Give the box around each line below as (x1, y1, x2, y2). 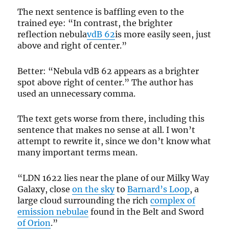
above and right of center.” (17, 40, 129, 51)
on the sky (72, 184, 115, 194)
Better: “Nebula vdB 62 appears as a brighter (17, 65, 199, 76)
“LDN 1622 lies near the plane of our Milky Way (17, 172, 210, 183)
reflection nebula (17, 29, 87, 39)
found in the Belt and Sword (88, 206, 204, 217)
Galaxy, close (17, 184, 73, 194)
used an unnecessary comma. (17, 88, 136, 99)
